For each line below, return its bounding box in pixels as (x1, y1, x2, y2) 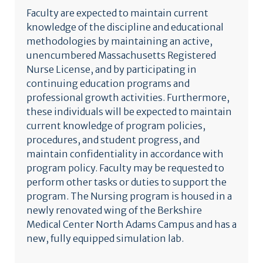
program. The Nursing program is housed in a (26, 190, 232, 202)
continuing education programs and (26, 77, 190, 89)
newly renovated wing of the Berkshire (26, 204, 202, 216)
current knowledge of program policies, (26, 120, 205, 131)
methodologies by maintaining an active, (26, 35, 213, 47)
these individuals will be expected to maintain (26, 106, 232, 117)
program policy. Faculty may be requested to (26, 162, 224, 174)
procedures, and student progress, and (26, 134, 200, 146)
